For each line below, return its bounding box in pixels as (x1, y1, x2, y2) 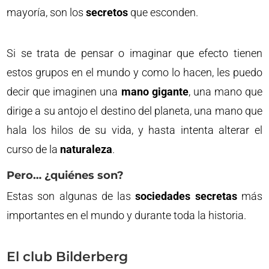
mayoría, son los (7, 6, 86, 19)
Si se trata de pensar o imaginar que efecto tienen (7, 47, 262, 59)
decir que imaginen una (7, 85, 121, 98)
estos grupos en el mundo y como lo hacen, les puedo (7, 66, 262, 79)
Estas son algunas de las (7, 190, 136, 202)
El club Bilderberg (7, 249, 128, 265)
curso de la (7, 143, 61, 156)
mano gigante (121, 85, 189, 98)
